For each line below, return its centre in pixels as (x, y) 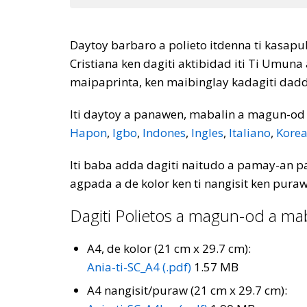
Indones (164, 133)
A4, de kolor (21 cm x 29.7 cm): (169, 248)
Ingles (207, 133)
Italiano (250, 133)
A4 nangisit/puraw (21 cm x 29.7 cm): (187, 290)
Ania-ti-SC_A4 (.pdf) (139, 267)
